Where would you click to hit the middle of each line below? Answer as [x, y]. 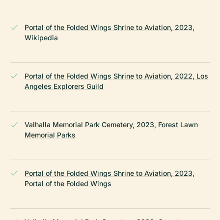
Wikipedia [41, 37]
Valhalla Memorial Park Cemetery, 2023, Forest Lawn [111, 124]
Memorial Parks [50, 135]
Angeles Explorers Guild [64, 86]
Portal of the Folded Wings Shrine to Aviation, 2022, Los [116, 76]
